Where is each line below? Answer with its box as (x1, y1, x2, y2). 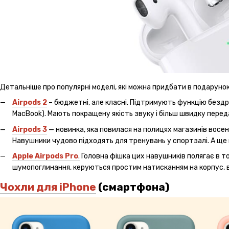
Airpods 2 (12, 98, 47, 107)
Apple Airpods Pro (12, 152, 78, 161)
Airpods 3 (12, 125, 47, 134)
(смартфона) (96, 180, 170, 194)
